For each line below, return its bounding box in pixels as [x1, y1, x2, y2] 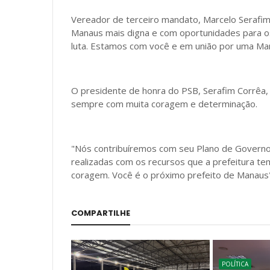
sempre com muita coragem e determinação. [71, 98, 260, 110]
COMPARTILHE [71, 207, 130, 219]
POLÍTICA [222, 260, 249, 268]
